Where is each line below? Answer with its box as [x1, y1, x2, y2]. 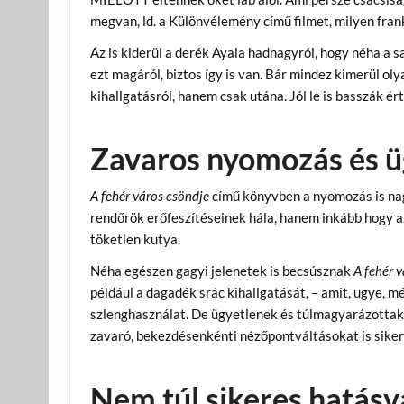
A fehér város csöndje [90, 187, 210, 204]
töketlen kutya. [90, 230, 181, 247]
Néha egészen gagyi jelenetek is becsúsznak [90, 262, 354, 280]
